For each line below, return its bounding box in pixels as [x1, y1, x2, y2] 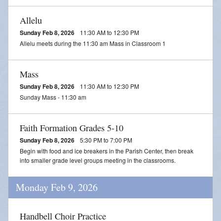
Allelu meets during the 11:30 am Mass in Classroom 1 [20, 38, 166, 47]
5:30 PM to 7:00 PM [78, 135, 132, 144]
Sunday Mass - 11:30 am [20, 92, 86, 101]
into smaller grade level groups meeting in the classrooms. [20, 155, 176, 164]
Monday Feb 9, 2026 [16, 180, 98, 194]
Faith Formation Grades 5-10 [20, 121, 123, 134]
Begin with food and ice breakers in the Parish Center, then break [20, 146, 193, 155]
